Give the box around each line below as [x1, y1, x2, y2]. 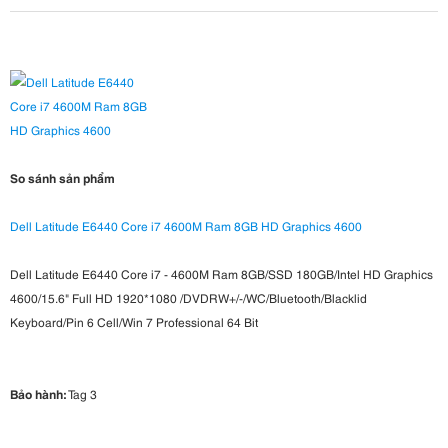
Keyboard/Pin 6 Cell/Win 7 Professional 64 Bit [10, 312, 258, 330]
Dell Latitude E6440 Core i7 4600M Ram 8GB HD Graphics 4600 [10, 216, 362, 234]
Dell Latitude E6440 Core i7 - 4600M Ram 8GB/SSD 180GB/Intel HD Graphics [10, 264, 433, 282]
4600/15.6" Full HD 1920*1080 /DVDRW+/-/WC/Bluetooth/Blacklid [10, 288, 367, 306]
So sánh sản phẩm [10, 168, 115, 186]
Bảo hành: [10, 384, 66, 402]
